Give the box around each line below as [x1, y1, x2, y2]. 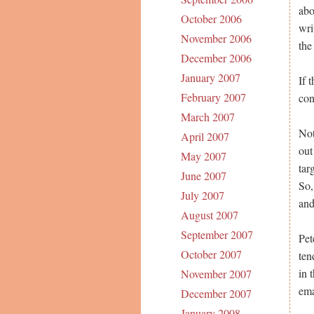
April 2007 [180, 129, 229, 144]
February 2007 [180, 90, 246, 105]
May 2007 [180, 149, 226, 164]
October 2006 [180, 11, 242, 27]
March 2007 [180, 109, 235, 125]
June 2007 [180, 168, 226, 184]
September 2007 [180, 227, 253, 243]
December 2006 [180, 50, 252, 66]
